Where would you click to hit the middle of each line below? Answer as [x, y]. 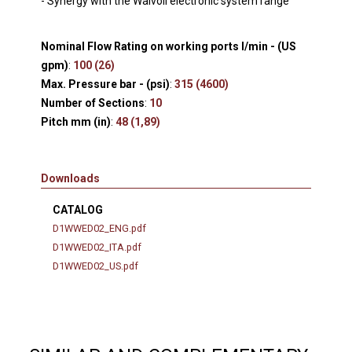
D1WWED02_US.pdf [96, 266]
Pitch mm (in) [76, 121]
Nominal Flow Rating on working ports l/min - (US [169, 46]
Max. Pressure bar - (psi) [106, 84]
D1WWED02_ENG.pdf [100, 228]
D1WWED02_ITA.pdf [97, 247]
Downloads [71, 178]
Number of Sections [93, 103]
